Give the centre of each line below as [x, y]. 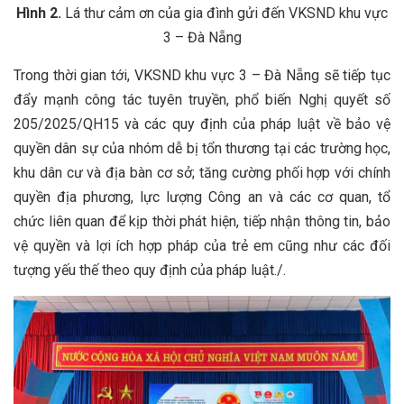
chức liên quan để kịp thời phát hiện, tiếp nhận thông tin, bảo [202, 221]
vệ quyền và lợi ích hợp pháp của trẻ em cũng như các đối [202, 246]
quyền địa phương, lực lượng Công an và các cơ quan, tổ [202, 197]
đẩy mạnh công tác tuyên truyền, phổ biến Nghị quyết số [202, 100]
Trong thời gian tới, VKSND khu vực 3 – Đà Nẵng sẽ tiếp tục [202, 75]
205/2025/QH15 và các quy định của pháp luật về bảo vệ [202, 124]
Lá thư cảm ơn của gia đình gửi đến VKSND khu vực [225, 13]
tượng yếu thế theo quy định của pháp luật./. [150, 270]
